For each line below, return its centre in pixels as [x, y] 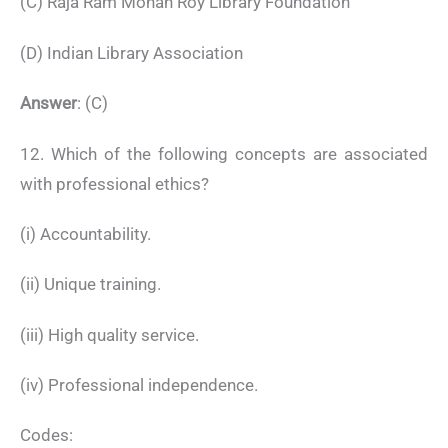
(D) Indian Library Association [131, 52]
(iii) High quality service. [109, 334]
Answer [48, 103]
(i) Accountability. [85, 233]
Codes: [46, 435]
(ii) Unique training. [90, 284]
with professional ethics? [114, 183]
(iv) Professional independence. [139, 385]
